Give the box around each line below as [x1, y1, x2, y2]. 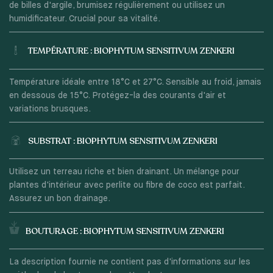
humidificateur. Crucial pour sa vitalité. [9, 15, 160, 24]
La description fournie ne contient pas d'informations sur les [9, 257, 250, 266]
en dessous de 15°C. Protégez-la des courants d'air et [9, 91, 226, 100]
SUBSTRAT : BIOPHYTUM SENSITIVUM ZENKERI [27, 135, 218, 147]
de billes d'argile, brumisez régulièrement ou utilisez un [9, 1, 225, 10]
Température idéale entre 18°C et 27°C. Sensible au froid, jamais [9, 77, 261, 87]
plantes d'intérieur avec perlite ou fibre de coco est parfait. [9, 181, 244, 190]
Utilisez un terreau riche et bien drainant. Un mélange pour [9, 168, 239, 177]
